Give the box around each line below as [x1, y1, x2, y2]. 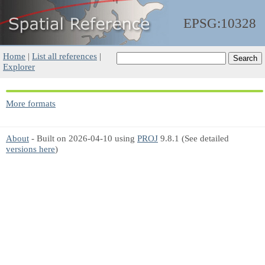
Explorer [3, 62, 35, 72]
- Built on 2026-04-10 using [29, 133, 137, 143]
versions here [6, 144, 55, 154]
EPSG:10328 [183, 16, 256, 31]
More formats [6, 98, 56, 108]
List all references [32, 51, 97, 61]
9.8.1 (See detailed [158, 133, 229, 143]
